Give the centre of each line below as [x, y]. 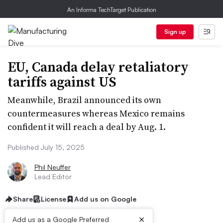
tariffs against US [62, 82]
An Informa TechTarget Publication [111, 10]
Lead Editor [53, 176]
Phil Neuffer [53, 167]
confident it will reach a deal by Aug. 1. [87, 127]
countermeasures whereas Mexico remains [96, 113]
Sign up [175, 32]
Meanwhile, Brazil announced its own [84, 100]
